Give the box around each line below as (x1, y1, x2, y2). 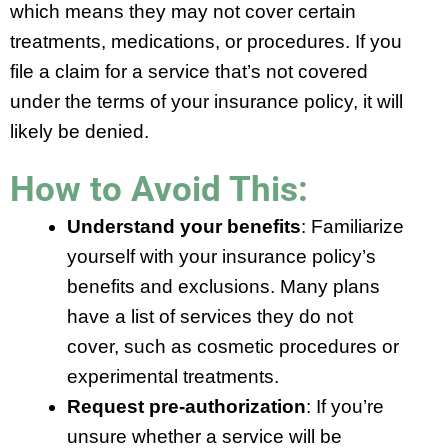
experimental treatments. (67, 365, 279, 387)
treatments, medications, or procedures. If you (10, 30, 402, 52)
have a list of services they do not (67, 305, 353, 327)
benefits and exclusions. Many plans (67, 275, 380, 297)
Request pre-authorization (67, 395, 306, 417)
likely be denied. (10, 120, 149, 142)
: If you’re (306, 395, 384, 417)
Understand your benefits (67, 215, 301, 237)
